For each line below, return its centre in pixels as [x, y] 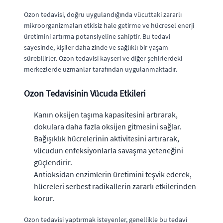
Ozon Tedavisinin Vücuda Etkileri [85, 93]
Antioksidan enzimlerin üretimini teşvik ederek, [113, 174]
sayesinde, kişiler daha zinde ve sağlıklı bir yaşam [96, 47]
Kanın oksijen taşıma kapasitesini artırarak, [106, 114]
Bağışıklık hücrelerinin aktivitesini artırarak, [107, 138]
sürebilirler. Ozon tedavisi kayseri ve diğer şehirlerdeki [103, 58]
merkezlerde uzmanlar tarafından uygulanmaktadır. [101, 69]
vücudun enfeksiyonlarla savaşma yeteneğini [109, 150]
